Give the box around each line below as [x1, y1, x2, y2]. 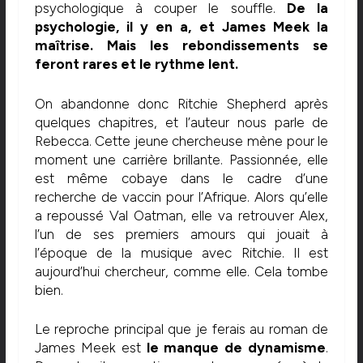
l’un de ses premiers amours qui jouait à [34, 225, 329, 242]
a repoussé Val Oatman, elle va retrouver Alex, [34, 207, 329, 224]
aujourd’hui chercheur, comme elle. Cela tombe [34, 263, 329, 280]
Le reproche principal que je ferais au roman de [34, 321, 329, 338]
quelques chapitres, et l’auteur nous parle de [34, 113, 329, 130]
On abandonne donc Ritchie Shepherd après [34, 95, 329, 112]
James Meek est [34, 340, 147, 357]
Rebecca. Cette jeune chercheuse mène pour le [34, 132, 329, 149]
